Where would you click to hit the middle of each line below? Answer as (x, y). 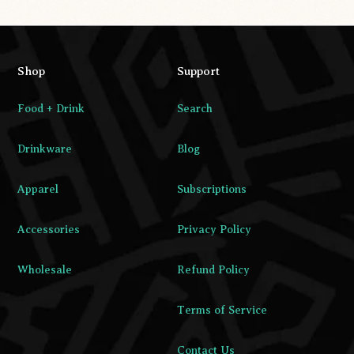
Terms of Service (222, 310)
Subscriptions (212, 189)
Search (195, 108)
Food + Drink (51, 108)
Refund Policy (213, 269)
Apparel (38, 189)
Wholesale (45, 269)
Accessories (49, 229)
